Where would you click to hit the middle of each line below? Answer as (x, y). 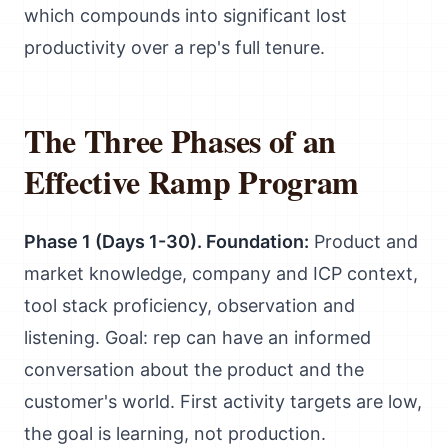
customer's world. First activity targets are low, (223, 401)
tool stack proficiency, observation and (189, 305)
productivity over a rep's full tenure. (174, 47)
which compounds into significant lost (185, 15)
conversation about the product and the (194, 369)
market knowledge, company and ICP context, (221, 273)
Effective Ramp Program (191, 181)
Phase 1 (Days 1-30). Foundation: (166, 241)
